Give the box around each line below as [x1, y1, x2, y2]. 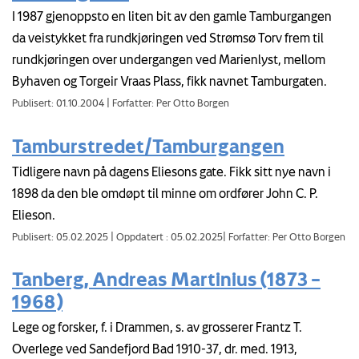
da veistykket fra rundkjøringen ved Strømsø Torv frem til [12, 30, 324, 46]
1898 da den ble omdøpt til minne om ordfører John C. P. [12, 185, 318, 200]
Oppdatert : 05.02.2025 [114, 230, 223, 242]
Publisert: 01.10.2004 [12, 97, 107, 109]
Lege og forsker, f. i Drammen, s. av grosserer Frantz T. [12, 320, 302, 335]
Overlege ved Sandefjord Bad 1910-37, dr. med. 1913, [12, 341, 297, 357]
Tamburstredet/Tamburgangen [12, 135, 284, 156]
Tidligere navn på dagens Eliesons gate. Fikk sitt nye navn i [12, 163, 331, 179]
